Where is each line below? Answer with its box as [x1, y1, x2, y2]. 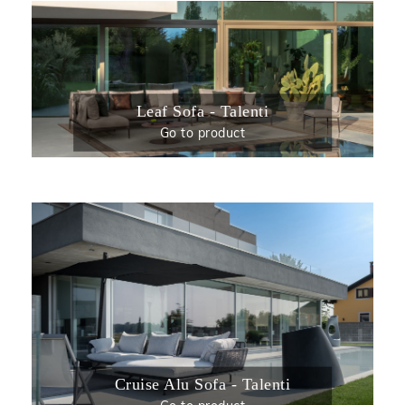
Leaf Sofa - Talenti [136, 101, 269, 120]
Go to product [159, 124, 246, 141]
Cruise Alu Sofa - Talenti [114, 374, 291, 393]
